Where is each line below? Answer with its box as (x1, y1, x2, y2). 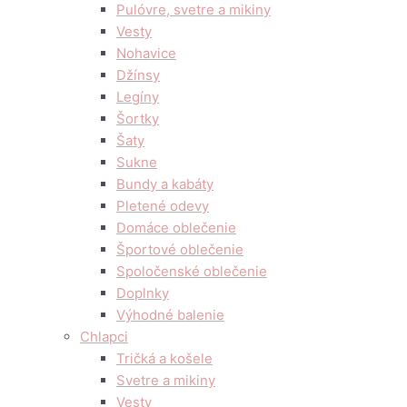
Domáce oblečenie (116, 219, 236, 236)
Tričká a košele (116, 350, 213, 367)
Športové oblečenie (116, 241, 243, 258)
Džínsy (116, 66, 160, 84)
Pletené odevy (116, 197, 209, 214)
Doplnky (116, 284, 169, 302)
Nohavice (116, 45, 176, 62)
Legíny (116, 88, 159, 105)
